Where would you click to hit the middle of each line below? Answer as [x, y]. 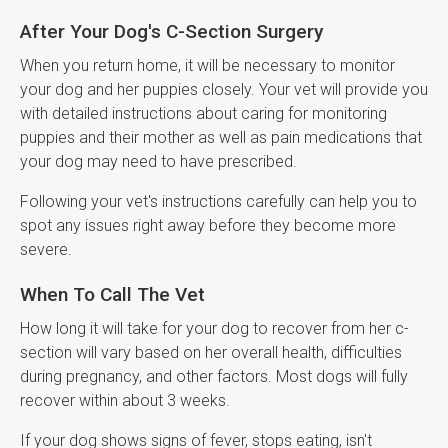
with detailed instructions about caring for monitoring [203, 114]
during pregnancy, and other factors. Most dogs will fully [214, 377]
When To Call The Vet [112, 295]
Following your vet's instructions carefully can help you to [218, 202]
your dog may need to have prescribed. [160, 162]
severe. [46, 250]
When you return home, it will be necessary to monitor [207, 66]
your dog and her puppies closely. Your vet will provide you [224, 90]
